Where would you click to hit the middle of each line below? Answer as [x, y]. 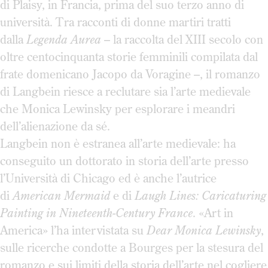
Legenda [47, 39]
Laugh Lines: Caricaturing [200, 196]
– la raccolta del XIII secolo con [182, 39]
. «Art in [213, 213]
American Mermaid [61, 196]
